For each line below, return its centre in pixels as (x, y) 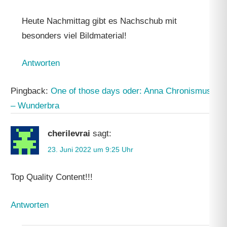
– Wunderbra (35, 105)
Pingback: (31, 91)
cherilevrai (69, 134)
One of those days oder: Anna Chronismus (131, 91)
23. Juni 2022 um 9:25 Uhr (91, 149)
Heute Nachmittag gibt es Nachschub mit (99, 21)
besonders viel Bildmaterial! (74, 35)
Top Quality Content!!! (52, 177)
